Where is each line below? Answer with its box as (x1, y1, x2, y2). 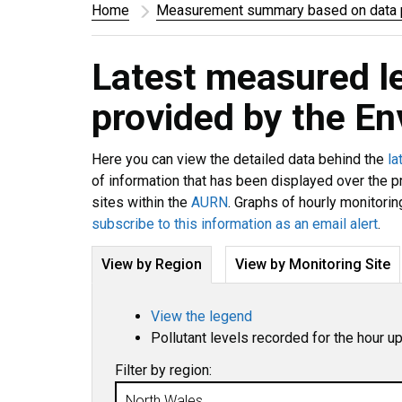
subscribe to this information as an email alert (92, 215, 378, 232)
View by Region (101, 256, 202, 273)
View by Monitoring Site (235, 256, 390, 273)
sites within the (92, 194, 191, 211)
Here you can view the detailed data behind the (92, 151, 388, 168)
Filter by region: (115, 362, 212, 379)
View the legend (151, 308, 252, 325)
